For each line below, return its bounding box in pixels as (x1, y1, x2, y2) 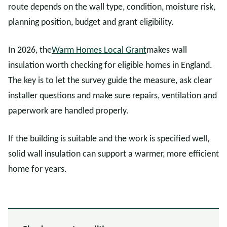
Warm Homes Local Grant (52, 46, 146, 55)
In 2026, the (8, 46, 52, 55)
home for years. (8, 165, 67, 174)
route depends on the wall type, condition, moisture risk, (8, 3, 215, 12)
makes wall (146, 46, 187, 55)
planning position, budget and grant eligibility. (8, 18, 174, 27)
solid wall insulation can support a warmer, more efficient (8, 149, 219, 159)
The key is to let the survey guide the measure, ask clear (8, 76, 212, 86)
